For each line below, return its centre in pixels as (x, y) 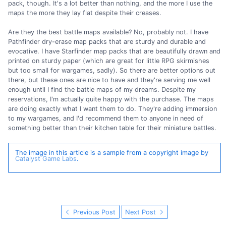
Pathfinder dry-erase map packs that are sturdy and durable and (107, 42)
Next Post (142, 212)
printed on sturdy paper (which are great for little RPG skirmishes (109, 61)
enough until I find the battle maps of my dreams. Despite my (102, 90)
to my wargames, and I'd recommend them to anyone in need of (106, 119)
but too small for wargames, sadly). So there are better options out (112, 71)
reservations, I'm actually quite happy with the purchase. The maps (111, 99)
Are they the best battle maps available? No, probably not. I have (108, 32)
